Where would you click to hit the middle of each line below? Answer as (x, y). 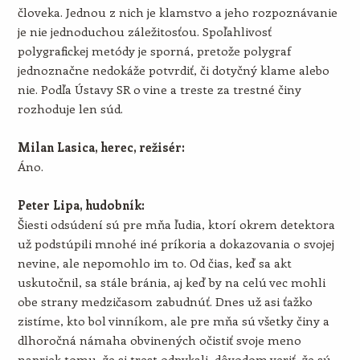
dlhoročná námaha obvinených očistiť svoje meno (159, 340)
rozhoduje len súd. (70, 108)
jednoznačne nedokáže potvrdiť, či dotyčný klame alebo (173, 70)
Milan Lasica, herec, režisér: (101, 147)
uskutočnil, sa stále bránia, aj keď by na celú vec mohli (171, 282)
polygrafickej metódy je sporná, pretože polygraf (154, 51)
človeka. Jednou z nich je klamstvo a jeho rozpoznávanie (177, 12)
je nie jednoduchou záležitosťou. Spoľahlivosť (144, 31)
